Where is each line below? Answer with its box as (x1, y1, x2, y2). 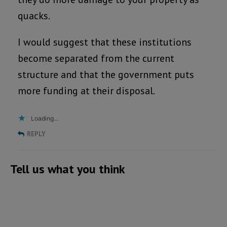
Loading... (31, 115, 58, 123)
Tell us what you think (10, 161, 125, 177)
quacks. (18, 9, 50, 23)
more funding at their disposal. (18, 84, 155, 98)
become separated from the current (18, 52, 174, 65)
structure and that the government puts (18, 68, 194, 82)
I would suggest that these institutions (18, 35, 192, 49)
